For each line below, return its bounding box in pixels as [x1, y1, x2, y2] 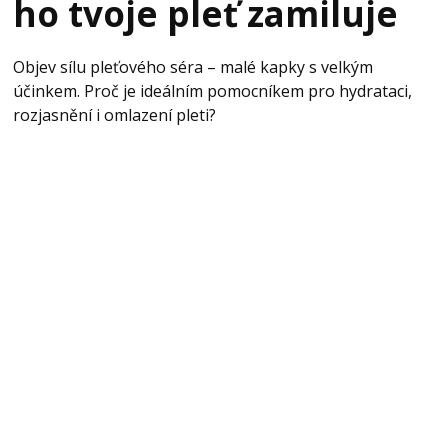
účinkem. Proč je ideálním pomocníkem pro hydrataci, [12, 80, 412, 102]
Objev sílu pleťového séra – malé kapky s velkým [12, 56, 373, 78]
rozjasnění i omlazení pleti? [12, 104, 216, 126]
